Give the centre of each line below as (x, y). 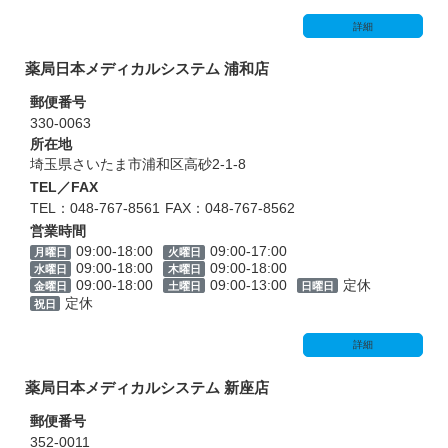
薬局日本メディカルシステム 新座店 (147, 388)
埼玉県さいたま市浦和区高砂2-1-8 (138, 164)
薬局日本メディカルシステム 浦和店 (147, 69)
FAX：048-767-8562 (230, 207)
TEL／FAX (64, 187)
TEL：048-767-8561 (95, 207)
